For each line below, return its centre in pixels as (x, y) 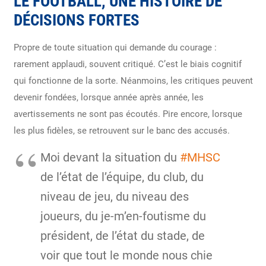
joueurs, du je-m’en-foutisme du (123, 216)
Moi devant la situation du (110, 157)
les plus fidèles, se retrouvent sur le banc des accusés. (121, 130)
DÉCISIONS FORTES (76, 20)
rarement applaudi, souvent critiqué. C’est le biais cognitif (127, 64)
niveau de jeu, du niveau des (114, 197)
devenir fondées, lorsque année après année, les (108, 97)
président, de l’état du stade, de (122, 236)
